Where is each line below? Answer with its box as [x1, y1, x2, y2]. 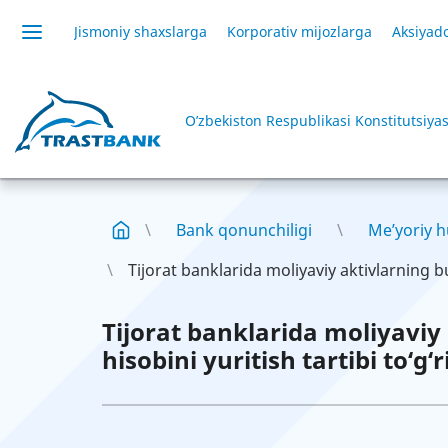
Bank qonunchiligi [176, 219, 312, 241]
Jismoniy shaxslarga [74, 22, 207, 41]
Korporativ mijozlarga [227, 22, 372, 41]
